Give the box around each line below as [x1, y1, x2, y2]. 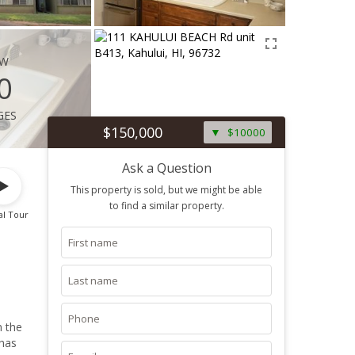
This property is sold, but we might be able [71, 183, 262, 197]
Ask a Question [121, 159, 212, 177]
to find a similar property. [109, 199, 224, 212]
